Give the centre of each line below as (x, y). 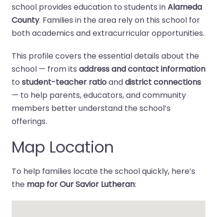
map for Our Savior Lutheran (81, 184)
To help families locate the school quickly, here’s (103, 171)
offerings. (29, 121)
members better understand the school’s (91, 108)
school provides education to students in (90, 7)
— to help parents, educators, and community (99, 95)
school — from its (45, 69)
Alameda (185, 7)
